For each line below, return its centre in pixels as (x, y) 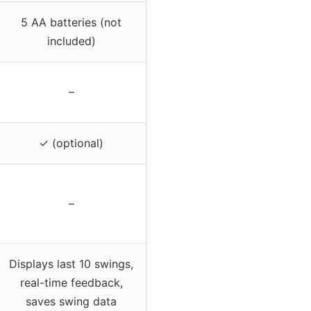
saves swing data (71, 301)
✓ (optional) (71, 143)
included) (71, 41)
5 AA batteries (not (71, 22)
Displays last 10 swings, (71, 263)
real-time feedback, (71, 282)
